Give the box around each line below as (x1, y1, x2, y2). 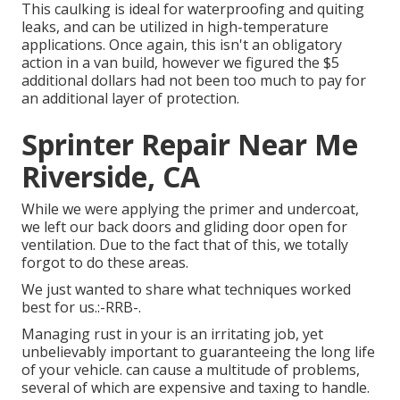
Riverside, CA (21, 156, 200, 196)
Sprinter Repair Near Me (21, 124, 358, 163)
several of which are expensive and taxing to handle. (21, 377, 370, 397)
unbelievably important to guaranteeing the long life (21, 341, 375, 362)
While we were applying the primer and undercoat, (21, 198, 359, 219)
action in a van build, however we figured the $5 (21, 52, 339, 72)
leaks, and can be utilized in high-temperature (21, 16, 329, 37)
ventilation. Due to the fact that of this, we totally (21, 234, 348, 254)
